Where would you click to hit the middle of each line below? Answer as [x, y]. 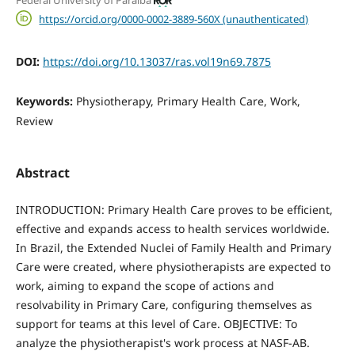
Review [34, 121]
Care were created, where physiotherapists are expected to [173, 267]
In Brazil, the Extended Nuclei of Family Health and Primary [173, 248]
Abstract [42, 173]
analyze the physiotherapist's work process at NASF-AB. [162, 343]
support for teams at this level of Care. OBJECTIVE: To [156, 324]
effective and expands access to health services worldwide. [172, 229]
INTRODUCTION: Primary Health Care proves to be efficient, [174, 210]
